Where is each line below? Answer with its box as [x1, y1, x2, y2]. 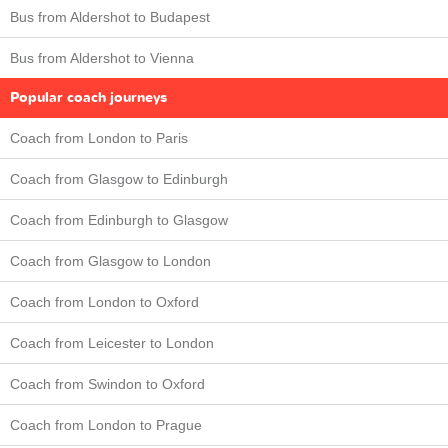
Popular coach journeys [10, 87, 167, 107]
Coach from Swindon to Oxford [10, 375, 205, 392]
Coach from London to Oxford [10, 293, 199, 310]
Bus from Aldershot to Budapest [10, 8, 210, 25]
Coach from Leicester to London [10, 334, 214, 351]
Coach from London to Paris [10, 129, 188, 146]
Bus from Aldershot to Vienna [10, 49, 194, 66]
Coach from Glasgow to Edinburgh [10, 170, 228, 187]
